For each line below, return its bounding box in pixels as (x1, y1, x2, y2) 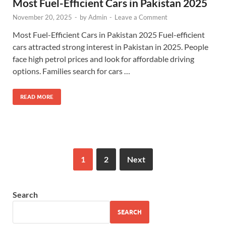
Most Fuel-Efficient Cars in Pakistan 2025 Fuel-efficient (13, 30, 205, 39)
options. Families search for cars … (13, 66, 130, 76)
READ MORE (20, 93, 53, 100)
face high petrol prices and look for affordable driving (13, 54, 194, 64)
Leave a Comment (115, 13, 167, 21)
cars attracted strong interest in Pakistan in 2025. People (13, 42, 208, 51)
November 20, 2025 (13, 13, 72, 21)
